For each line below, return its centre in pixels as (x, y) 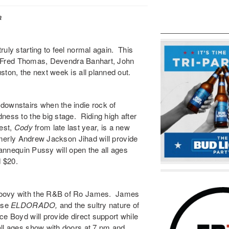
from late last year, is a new (82, 127)
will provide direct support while (83, 216)
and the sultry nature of (99, 205)
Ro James (91, 193)
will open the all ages (91, 150)
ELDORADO (33, 205)
